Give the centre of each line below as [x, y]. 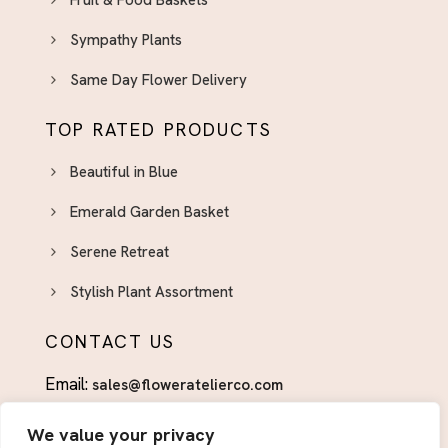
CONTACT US [110, 342]
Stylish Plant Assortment [151, 292]
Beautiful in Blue [124, 172]
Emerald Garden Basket [149, 212]
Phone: [73, 431]
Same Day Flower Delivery [158, 80]
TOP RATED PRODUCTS [158, 130]
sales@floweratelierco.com [187, 385]
